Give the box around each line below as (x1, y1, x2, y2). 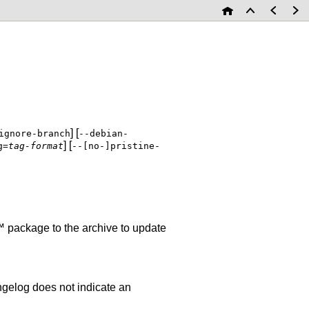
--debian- (79, 128, 128, 139)
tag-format (8, 140, 63, 151)
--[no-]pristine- (72, 140, 160, 151)
